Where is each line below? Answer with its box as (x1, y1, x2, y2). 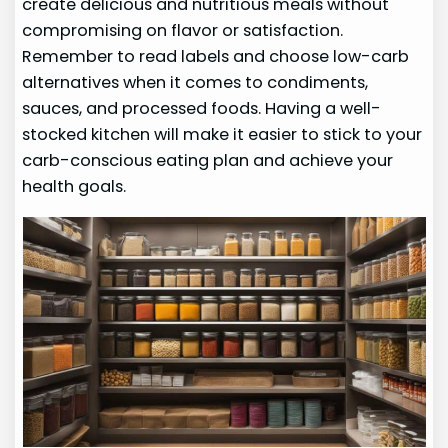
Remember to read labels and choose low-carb (22, 45, 410, 69)
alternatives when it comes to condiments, (22, 71, 369, 95)
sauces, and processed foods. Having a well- (22, 97, 382, 121)
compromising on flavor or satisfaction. (22, 19, 344, 43)
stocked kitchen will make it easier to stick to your (22, 123, 423, 147)
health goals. (22, 175, 127, 199)
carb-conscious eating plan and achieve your (22, 149, 394, 173)
